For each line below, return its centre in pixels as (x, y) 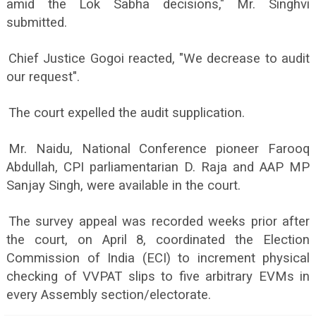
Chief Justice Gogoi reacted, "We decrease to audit (159, 59)
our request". (43, 77)
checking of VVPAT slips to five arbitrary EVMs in (158, 277)
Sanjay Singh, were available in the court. (123, 186)
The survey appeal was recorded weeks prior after (159, 222)
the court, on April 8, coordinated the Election (158, 240)
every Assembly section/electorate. (109, 295)
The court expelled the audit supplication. (127, 113)
